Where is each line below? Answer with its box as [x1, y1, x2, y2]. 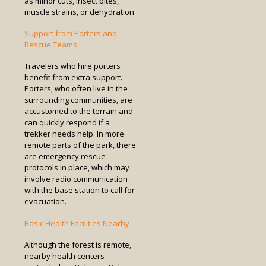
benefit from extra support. [24, 72, 122, 83]
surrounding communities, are [24, 94, 132, 106]
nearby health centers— [24, 250, 112, 261]
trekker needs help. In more [24, 128, 124, 140]
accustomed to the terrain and [24, 106, 133, 117]
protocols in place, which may [24, 162, 129, 173]
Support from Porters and [24, 28, 117, 39]
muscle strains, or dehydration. [24, 6, 136, 17]
